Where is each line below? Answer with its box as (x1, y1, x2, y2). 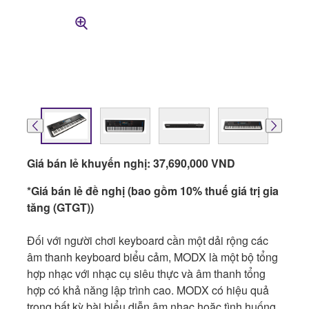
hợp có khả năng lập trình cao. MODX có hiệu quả (27, 281, 269, 298)
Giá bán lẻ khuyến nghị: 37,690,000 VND (27, 154, 235, 171)
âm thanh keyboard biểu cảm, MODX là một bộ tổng (27, 248, 278, 265)
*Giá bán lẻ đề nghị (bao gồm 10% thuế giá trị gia (27, 182, 279, 199)
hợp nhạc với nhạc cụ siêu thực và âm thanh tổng (27, 265, 266, 281)
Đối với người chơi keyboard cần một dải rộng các (27, 232, 268, 248)
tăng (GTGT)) (27, 199, 94, 215)
